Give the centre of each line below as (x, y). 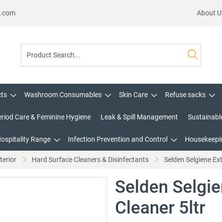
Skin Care (133, 95)
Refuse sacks (185, 95)
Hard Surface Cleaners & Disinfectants (90, 160)
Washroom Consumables (63, 95)
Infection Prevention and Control (118, 139)
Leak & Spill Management (139, 117)
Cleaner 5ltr (160, 208)
